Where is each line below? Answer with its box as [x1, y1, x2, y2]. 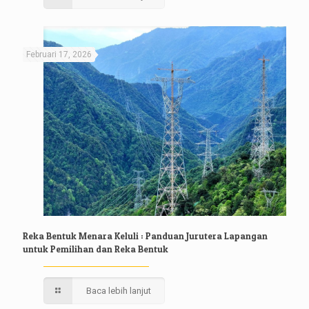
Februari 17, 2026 [26, 49, 92, 59]
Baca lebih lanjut [86, 285, 152, 296]
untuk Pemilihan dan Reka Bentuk [23, 243, 168, 255]
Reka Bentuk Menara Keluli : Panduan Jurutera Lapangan [23, 230, 268, 241]
